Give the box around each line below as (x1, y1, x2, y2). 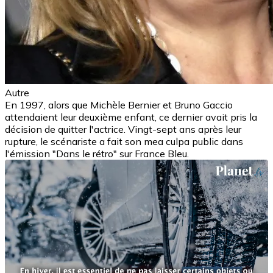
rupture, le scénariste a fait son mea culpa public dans (5, 135, 243, 147)
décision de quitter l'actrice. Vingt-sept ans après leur (5, 122, 241, 135)
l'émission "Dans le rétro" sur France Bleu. (5, 147, 189, 160)
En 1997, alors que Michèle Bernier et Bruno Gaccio (5, 98, 233, 111)
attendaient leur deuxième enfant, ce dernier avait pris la (5, 110, 257, 123)
